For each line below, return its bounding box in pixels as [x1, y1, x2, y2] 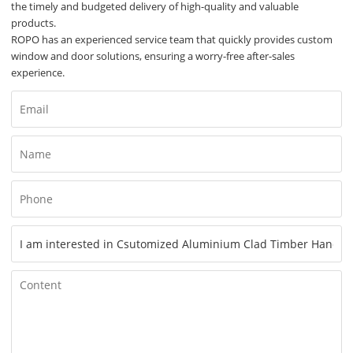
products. [11, 16, 57, 31]
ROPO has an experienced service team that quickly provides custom [11, 32, 333, 47]
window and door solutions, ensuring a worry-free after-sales [11, 49, 295, 64]
